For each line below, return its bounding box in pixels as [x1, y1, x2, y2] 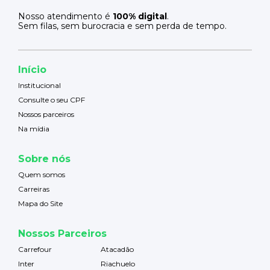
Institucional [18, 80, 61, 90]
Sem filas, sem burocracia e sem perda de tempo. [18, 20, 227, 32]
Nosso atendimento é [18, 11, 113, 22]
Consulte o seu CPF [18, 95, 85, 104]
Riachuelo [101, 259, 135, 268]
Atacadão [101, 244, 134, 254]
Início [18, 63, 46, 75]
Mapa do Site [18, 198, 63, 208]
